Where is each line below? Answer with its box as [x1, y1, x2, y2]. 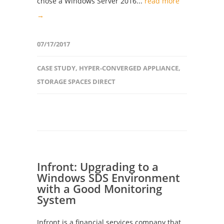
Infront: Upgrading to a [37, 159, 158, 174]
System [37, 192, 76, 207]
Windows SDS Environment [37, 170, 180, 185]
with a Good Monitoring [37, 181, 162, 196]
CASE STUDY [37, 63, 75, 72]
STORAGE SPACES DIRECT [37, 77, 115, 86]
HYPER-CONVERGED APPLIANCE [79, 63, 178, 72]
